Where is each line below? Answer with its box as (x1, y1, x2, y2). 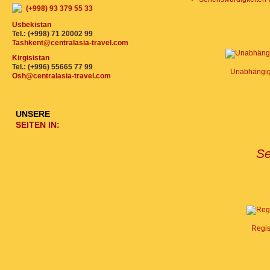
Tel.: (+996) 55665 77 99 (12, 63, 93, 71)
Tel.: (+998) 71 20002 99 (12, 30, 93, 38)
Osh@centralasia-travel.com (12, 72, 111, 80)
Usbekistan (12, 20, 51, 29)
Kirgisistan (12, 54, 49, 62)
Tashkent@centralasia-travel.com (12, 39, 128, 47)
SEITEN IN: (16, 120, 60, 130)
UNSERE (16, 109, 50, 119)
